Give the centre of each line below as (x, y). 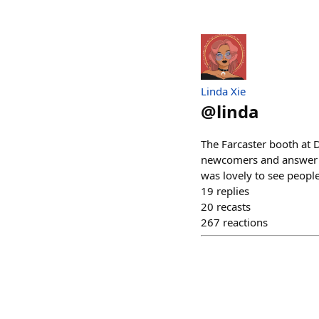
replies (233, 190)
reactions (245, 222)
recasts (234, 206)
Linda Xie (223, 91)
